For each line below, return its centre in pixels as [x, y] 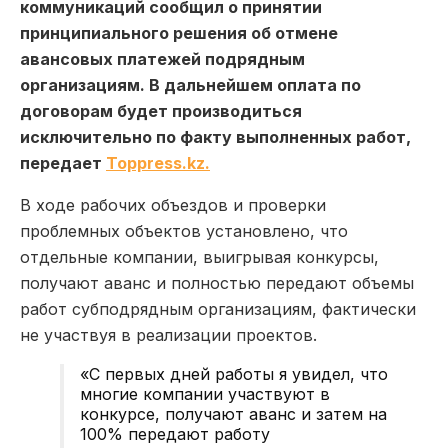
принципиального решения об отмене [179, 32]
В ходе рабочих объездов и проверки [173, 204]
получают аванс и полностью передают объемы [217, 282]
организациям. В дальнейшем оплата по [190, 84]
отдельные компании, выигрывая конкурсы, [199, 256]
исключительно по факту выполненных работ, [215, 136]
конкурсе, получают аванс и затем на [233, 413]
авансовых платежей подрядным [162, 58]
